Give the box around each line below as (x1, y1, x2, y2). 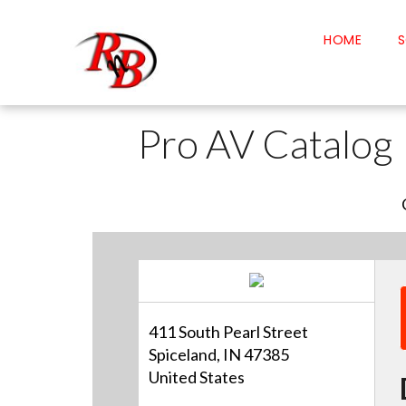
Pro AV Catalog (138, 120, 393, 168)
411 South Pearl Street (149, 321, 309, 342)
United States (149, 366, 246, 387)
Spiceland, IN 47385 (149, 343, 290, 364)
